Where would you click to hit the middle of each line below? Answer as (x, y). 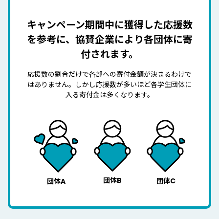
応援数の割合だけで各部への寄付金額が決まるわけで (109, 74)
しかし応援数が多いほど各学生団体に (133, 84)
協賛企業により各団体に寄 (134, 39)
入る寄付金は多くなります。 (109, 95)
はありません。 (51, 84)
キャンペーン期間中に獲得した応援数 (109, 25)
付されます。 (109, 54)
